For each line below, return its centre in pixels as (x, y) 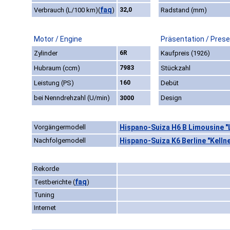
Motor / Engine (58, 39)
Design (171, 98)
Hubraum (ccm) (57, 68)
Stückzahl (176, 68)
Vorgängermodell (60, 127)
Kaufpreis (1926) (185, 53)
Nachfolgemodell (60, 141)
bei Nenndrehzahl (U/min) (72, 98)
